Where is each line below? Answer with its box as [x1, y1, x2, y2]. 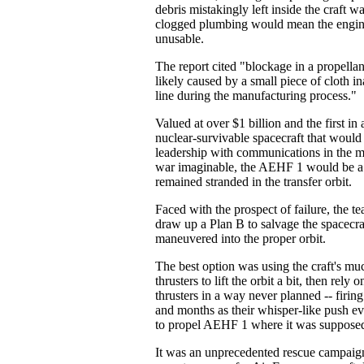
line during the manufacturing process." [155, 89, 357, 102]
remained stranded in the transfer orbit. [155, 175, 352, 188]
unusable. [155, 32, 204, 45]
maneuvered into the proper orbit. [155, 232, 326, 245]
